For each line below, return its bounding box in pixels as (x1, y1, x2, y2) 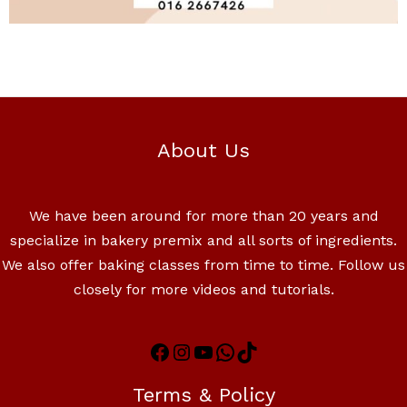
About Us (157, 138, 250, 162)
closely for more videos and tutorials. (73, 280, 334, 298)
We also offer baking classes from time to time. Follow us (2, 255, 405, 273)
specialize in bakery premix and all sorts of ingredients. (10, 231, 397, 249)
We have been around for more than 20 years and (28, 206, 379, 224)
